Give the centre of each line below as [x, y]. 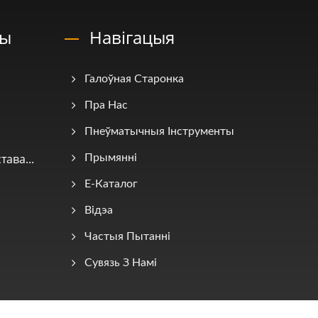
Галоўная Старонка [134, 79]
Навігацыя [132, 37]
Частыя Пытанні [127, 236]
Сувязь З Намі [121, 263]
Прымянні [111, 158]
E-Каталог [111, 184]
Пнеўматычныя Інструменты [159, 131]
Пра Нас [106, 105]
